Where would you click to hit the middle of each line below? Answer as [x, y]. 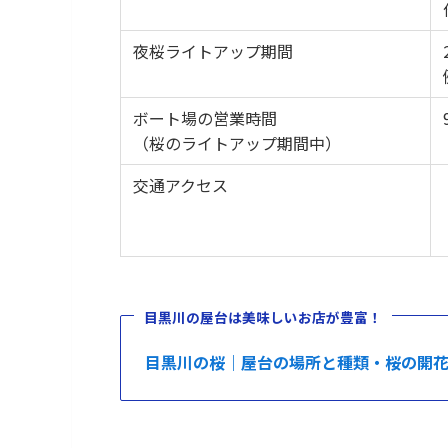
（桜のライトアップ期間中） [237, 142]
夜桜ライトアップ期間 [213, 50]
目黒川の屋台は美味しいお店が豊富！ [262, 317]
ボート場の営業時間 [205, 117]
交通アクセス [180, 184]
